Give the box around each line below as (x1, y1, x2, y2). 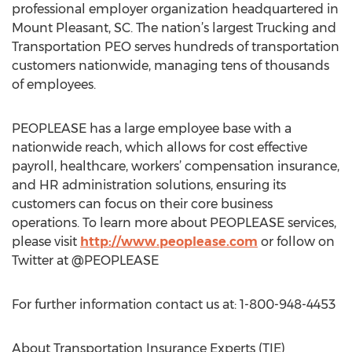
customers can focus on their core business (12, 196, 273, 211)
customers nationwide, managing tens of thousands (12, 58, 329, 73)
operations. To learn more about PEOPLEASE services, (12, 215, 336, 230)
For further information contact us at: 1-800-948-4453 (12, 297, 335, 312)
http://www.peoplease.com (80, 234, 258, 249)
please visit (12, 234, 80, 249)
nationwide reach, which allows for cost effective (12, 140, 307, 155)
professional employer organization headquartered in (12, 2, 339, 16)
